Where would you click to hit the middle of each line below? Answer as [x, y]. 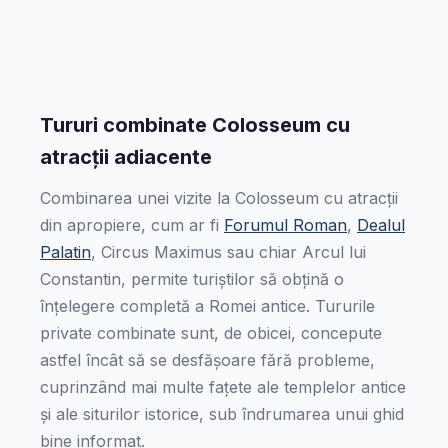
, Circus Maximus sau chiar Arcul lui [228, 252]
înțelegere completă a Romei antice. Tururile [207, 306]
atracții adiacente [126, 157]
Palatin [65, 252]
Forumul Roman [285, 225]
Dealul [381, 225]
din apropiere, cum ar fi [132, 225]
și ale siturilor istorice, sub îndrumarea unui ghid [222, 414]
